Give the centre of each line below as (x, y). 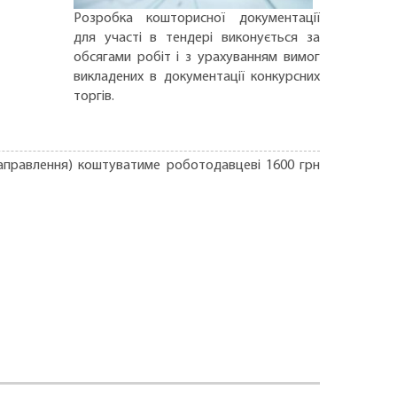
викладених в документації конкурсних (196, 77)
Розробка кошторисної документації (196, 18)
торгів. (93, 96)
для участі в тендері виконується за (196, 38)
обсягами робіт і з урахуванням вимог (196, 57)
